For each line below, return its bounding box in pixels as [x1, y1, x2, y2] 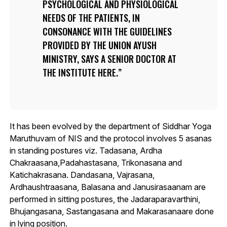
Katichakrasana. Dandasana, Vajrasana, [9, 169, 155, 180]
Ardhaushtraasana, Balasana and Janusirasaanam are [9, 181, 206, 192]
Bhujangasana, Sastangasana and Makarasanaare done [9, 206, 214, 216]
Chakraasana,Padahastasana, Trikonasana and [9, 157, 182, 168]
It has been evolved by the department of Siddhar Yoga [9, 121, 211, 131]
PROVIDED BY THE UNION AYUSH [42, 38, 157, 52]
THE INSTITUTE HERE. [42, 65, 118, 79]
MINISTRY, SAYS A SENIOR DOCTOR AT [42, 52, 176, 65]
